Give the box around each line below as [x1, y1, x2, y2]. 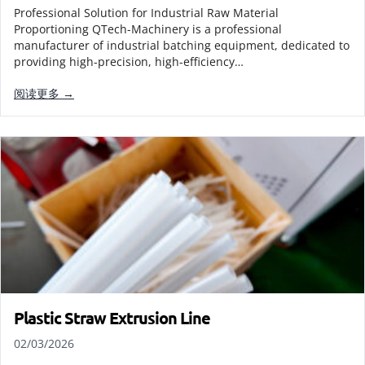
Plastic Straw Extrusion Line [14, 307, 210, 328]
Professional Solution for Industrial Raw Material [14, 5, 279, 20]
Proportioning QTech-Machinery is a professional [14, 21, 282, 37]
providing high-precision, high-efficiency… [14, 54, 244, 69]
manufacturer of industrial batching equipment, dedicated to [14, 37, 350, 53]
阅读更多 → [14, 86, 74, 101]
